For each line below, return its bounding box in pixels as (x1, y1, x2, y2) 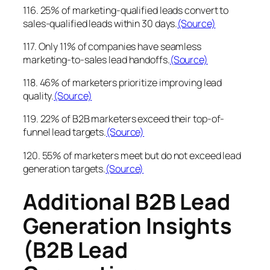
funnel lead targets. (23, 125, 107, 139)
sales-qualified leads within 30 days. (23, 16, 178, 30)
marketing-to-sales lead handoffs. (23, 52, 170, 66)
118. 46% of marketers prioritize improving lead (23, 76, 222, 90)
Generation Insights (23, 210, 233, 240)
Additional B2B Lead (23, 186, 231, 216)
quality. (23, 89, 54, 103)
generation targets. (23, 162, 106, 175)
